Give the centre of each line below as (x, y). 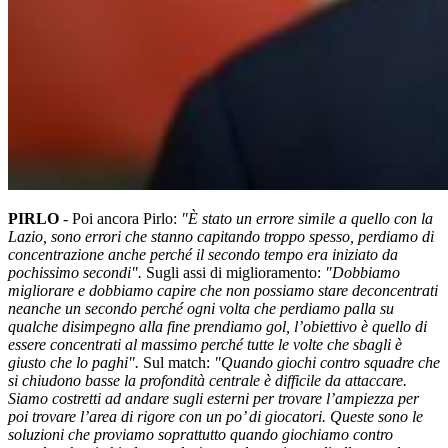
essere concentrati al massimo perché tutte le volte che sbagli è (205, 345)
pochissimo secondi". (77, 273)
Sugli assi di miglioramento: (235, 273)
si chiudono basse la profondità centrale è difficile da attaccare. (207, 381)
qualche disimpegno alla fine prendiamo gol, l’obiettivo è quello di (217, 327)
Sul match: (178, 363)
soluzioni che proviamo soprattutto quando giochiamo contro (200, 435)
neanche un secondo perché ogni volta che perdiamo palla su (201, 309)
